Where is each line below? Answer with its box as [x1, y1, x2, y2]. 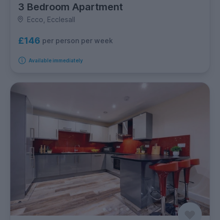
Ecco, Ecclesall [27, 15, 75, 24]
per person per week [42, 36, 113, 45]
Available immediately [28, 57, 83, 63]
